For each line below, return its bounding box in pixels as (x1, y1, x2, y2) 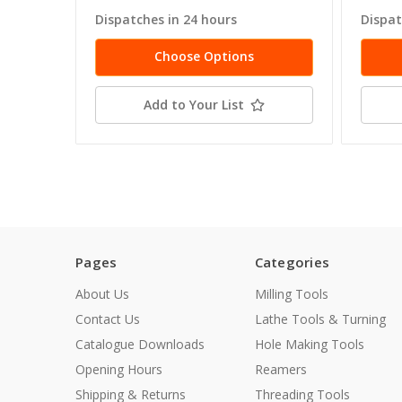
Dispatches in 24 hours (95, 11, 237, 29)
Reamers (254, 361, 307, 379)
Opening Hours (75, 361, 162, 379)
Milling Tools (254, 285, 328, 303)
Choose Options (153, 48, 254, 66)
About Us (75, 285, 129, 303)
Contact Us (75, 310, 140, 328)
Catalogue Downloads (75, 336, 205, 354)
